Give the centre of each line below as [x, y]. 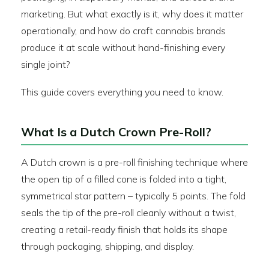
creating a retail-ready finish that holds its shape [124, 229]
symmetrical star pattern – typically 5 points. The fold [133, 196]
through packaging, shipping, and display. [107, 246]
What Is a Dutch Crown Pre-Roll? [116, 132]
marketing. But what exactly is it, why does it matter [132, 14]
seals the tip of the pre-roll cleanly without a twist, [128, 213]
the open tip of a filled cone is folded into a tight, [124, 179]
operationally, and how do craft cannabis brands [123, 31]
